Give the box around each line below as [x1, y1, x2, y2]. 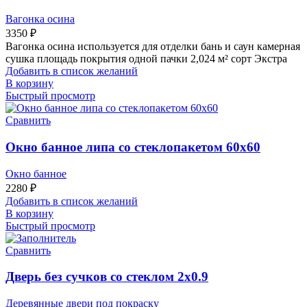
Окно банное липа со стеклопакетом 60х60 [5, 139, 260, 154]
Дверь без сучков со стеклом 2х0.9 [5, 269, 208, 284]
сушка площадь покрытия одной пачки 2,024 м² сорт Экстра [5, 53, 287, 65]
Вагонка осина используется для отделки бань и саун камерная [5, 40, 300, 53]
